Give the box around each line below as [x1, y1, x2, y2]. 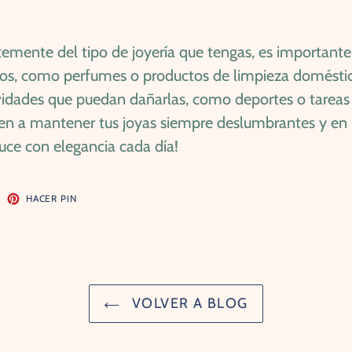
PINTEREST [76, 208, 129, 221]
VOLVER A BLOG [127, 295, 248, 313]
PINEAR [76, 189, 112, 202]
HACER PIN [25, 192, 78, 204]
